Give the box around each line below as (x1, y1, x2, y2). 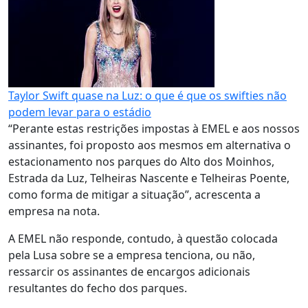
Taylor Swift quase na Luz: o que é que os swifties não (8, 88, 287, 103)
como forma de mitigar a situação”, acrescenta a (8, 187, 261, 202)
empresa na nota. (8, 203, 100, 219)
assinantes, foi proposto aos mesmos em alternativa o (8, 137, 291, 153)
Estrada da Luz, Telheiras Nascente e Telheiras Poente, (8, 170, 289, 186)
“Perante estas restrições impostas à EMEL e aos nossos (8, 121, 300, 136)
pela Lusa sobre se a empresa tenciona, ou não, (8, 247, 255, 263)
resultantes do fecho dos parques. (8, 280, 187, 296)
